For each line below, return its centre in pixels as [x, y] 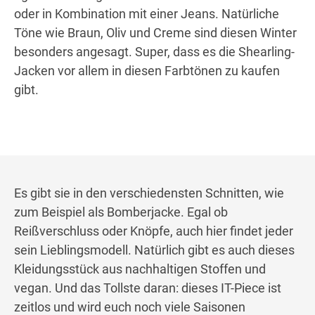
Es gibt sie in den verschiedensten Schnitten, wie [149, 193]
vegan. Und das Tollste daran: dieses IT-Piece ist [148, 288]
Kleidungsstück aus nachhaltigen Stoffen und [140, 269]
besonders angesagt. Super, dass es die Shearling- [154, 52]
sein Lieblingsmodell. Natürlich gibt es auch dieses [154, 250]
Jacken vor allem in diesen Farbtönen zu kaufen [147, 71]
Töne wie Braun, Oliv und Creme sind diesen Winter [155, 33]
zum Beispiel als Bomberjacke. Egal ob [121, 212]
